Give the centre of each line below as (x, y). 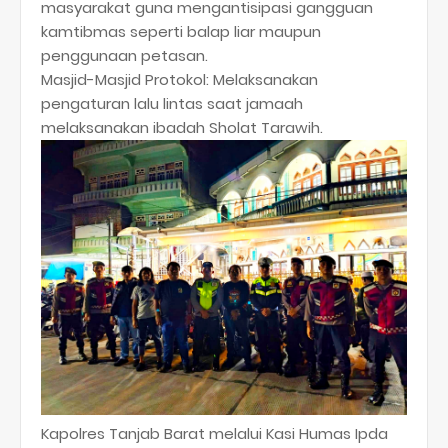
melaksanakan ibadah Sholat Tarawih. (182, 127)
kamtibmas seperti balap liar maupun (181, 31)
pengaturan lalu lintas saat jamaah (172, 103)
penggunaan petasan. (124, 55)
